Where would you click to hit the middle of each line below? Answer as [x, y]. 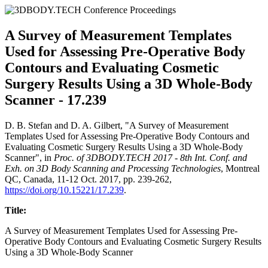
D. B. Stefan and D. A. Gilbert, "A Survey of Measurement [117, 125]
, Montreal [240, 168]
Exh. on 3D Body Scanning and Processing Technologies [113, 168]
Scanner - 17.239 [56, 100]
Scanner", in [29, 157]
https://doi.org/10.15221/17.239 [64, 190]
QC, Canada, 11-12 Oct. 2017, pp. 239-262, [88, 179]
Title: [16, 210]
